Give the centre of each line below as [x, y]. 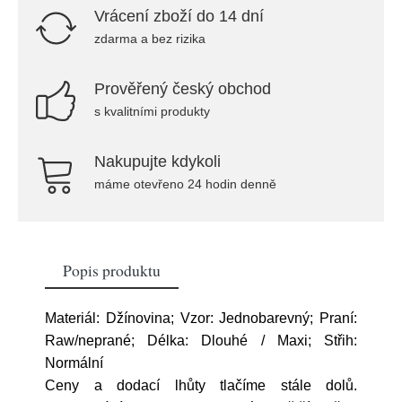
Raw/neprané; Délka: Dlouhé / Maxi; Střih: [201, 341]
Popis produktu [112, 270]
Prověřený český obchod [183, 89]
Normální [74, 363]
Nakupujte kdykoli [157, 162]
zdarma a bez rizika [150, 39]
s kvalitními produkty [152, 111]
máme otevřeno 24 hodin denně [185, 184]
